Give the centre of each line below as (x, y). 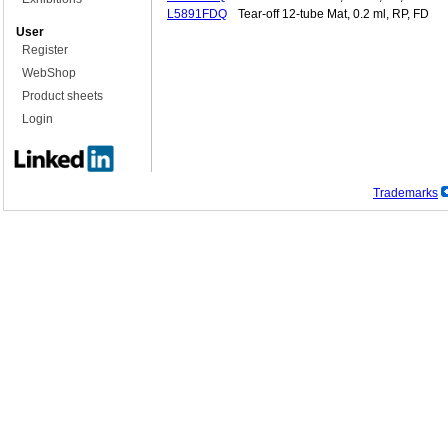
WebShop (49, 73)
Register (45, 50)
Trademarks (405, 193)
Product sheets (62, 96)
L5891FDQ (197, 14)
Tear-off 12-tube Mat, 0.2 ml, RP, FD (333, 14)
